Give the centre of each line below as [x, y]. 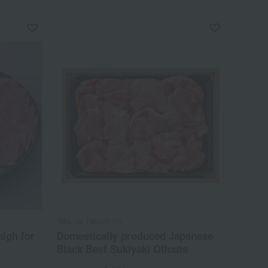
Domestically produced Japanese [135, 235]
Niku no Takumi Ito [89, 220]
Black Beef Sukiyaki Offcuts [122, 249]
